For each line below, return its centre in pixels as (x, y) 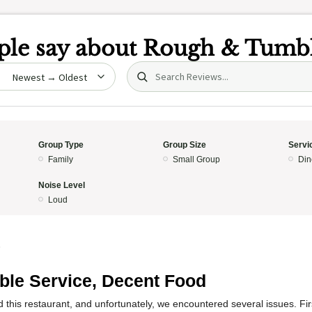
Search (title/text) (174, 69)
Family (60, 159)
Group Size (185, 145)
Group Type (61, 145)
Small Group (196, 159)
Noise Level (61, 185)
